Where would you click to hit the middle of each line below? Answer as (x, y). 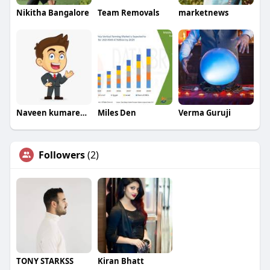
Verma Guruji (205, 112)
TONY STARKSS (45, 261)
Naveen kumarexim (83, 112)
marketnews (204, 13)
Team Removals (128, 13)
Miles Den (117, 112)
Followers (61, 155)
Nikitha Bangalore (52, 13)
